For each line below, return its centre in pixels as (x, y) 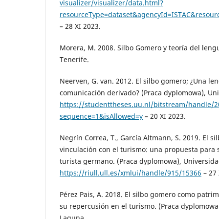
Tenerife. (74, 60)
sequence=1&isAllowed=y (101, 116)
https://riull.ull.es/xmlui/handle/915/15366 (131, 173)
